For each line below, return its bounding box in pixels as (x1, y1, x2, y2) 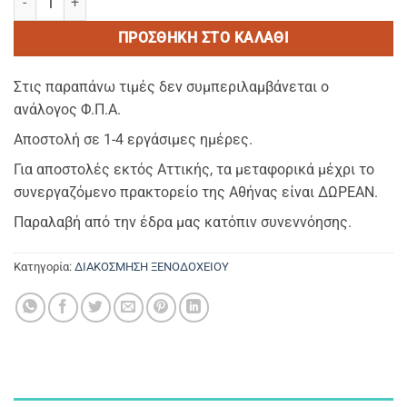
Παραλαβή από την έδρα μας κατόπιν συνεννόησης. (14, 213, 352, 232)
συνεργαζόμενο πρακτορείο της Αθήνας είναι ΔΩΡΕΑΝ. (14, 184, 378, 202)
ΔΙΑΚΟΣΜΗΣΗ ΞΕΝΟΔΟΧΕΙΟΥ (74, 260, 229, 274)
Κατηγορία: (14, 260, 74, 274)
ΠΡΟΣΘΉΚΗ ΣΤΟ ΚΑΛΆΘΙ (117, 30, 290, 47)
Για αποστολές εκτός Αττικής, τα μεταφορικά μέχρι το (14, 161, 374, 179)
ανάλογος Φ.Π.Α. (14, 101, 121, 119)
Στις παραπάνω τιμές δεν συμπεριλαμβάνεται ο (14, 78, 329, 96)
